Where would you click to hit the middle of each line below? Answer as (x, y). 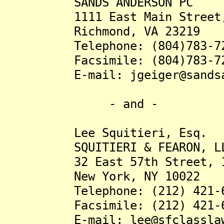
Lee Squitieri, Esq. (105, 133)
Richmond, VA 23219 (102, 31)
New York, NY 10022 (102, 176)
